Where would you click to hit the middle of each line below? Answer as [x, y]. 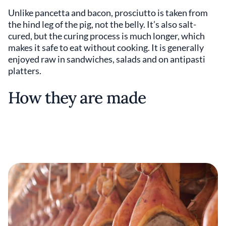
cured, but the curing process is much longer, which [106, 36]
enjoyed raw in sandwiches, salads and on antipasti [107, 59]
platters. [25, 70]
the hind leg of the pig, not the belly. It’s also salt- [102, 24]
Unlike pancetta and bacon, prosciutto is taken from [108, 12]
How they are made [77, 97]
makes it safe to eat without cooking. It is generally [106, 47]
